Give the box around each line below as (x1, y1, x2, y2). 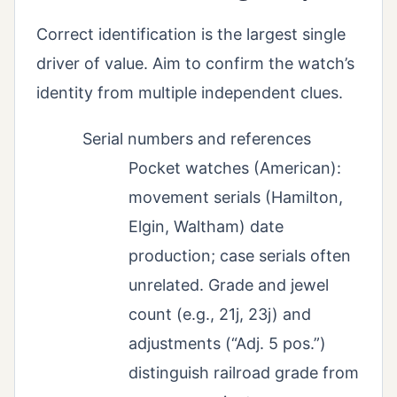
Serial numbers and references (82, 129, 311, 149)
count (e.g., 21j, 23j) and (128, 305, 311, 324)
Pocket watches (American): (128, 159, 341, 178)
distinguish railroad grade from (128, 363, 359, 383)
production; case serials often (128, 246, 351, 266)
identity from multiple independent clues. (36, 83, 343, 103)
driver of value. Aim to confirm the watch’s (36, 54, 354, 74)
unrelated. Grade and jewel (128, 276, 329, 295)
